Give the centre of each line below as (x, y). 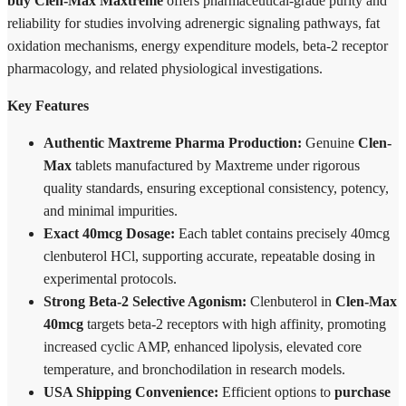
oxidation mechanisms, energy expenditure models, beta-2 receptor (198, 45)
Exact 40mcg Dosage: (109, 233)
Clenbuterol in (291, 301)
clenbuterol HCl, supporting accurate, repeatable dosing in (209, 256)
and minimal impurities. (111, 210)
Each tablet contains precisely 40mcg (282, 233)
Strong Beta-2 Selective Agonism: (145, 301)
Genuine (330, 142)
